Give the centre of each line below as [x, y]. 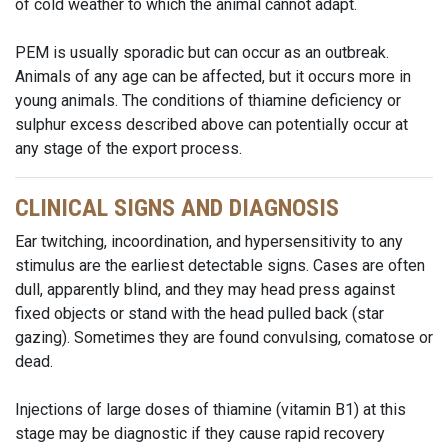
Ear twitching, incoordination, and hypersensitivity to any [209, 241]
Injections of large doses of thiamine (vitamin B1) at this [210, 409]
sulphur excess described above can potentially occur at [211, 124]
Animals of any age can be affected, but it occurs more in [213, 76]
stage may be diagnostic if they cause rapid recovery [200, 433]
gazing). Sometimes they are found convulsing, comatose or [224, 337]
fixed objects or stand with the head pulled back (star [199, 313]
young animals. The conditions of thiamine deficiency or [208, 100]
